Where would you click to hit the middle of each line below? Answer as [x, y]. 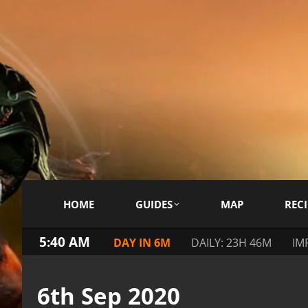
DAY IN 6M [142, 242]
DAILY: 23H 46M [231, 242]
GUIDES [154, 204]
